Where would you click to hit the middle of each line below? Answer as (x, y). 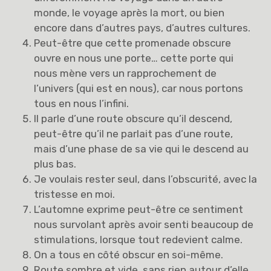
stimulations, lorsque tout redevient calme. (139, 240)
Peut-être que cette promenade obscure (133, 43)
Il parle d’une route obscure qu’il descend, (133, 119)
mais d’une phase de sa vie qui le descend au (142, 149)
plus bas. (55, 164)
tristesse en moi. (75, 194)
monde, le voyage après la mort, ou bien (129, 13)
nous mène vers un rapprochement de (126, 73)
